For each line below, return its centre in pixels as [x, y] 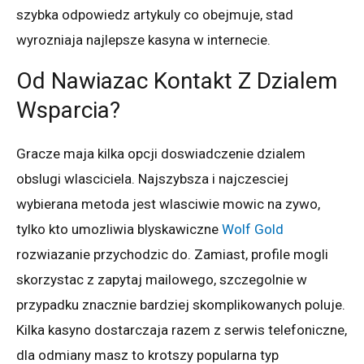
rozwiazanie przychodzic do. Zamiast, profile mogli [172, 254]
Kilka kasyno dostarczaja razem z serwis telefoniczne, [182, 329]
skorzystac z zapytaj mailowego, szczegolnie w [162, 279]
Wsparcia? [68, 110]
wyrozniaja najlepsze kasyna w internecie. [143, 39]
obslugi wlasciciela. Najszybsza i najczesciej [152, 178]
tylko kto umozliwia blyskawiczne [119, 229]
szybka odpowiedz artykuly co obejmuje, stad [155, 14]
